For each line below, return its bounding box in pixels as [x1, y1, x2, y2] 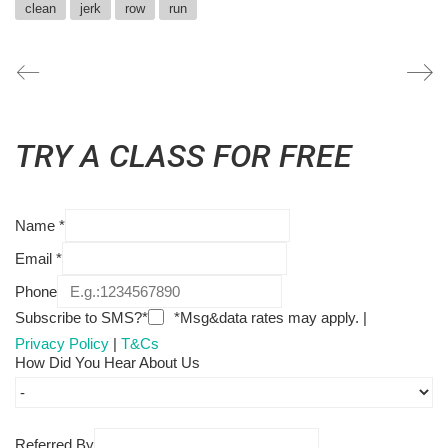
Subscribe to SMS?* [15, 308, 148, 326]
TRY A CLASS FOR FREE [15, 136, 352, 175]
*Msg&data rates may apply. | [170, 308, 367, 326]
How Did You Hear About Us [15, 354, 200, 372]
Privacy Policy [15, 335, 109, 353]
